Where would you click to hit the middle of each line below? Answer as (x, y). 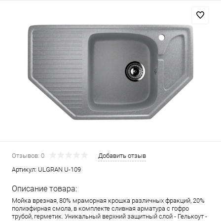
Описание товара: (44, 188)
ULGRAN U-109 (59, 169)
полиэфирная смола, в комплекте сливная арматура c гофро (100, 208)
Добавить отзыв (122, 155)
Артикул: (25, 169)
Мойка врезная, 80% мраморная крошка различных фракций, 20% (108, 200)
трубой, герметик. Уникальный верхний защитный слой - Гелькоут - (110, 216)
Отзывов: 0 (28, 155)
